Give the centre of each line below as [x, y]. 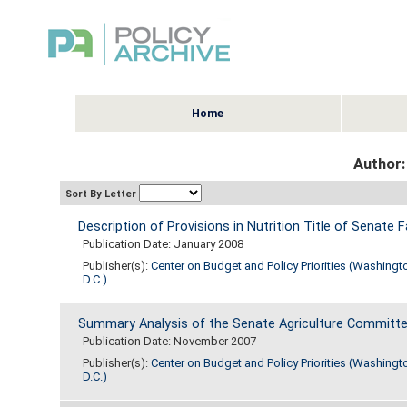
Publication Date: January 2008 [163, 244]
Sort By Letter [102, 194]
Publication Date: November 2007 [169, 342]
